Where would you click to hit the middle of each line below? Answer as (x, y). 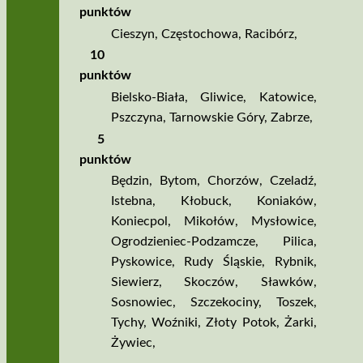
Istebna (131, 201)
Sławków (287, 282)
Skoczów (210, 282)
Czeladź (291, 181)
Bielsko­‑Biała (147, 97)
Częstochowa (199, 34)
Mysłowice (282, 222)
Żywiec (131, 343)
